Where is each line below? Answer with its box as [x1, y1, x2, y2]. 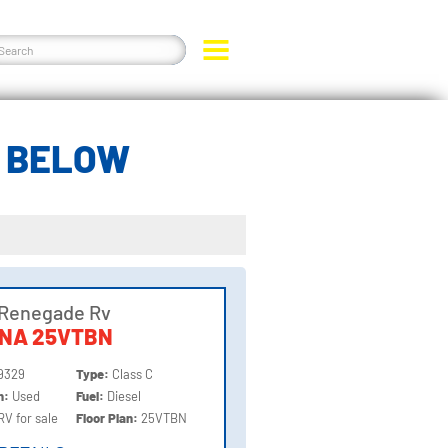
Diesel [107, 387, 142, 404]
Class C [112, 365, 154, 382]
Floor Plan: [76, 409, 142, 426]
